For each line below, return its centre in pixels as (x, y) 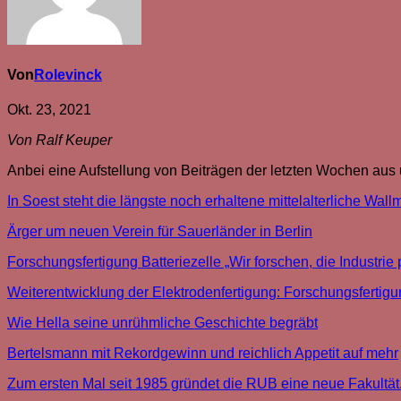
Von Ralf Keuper (60, 141)
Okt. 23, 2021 (49, 110)
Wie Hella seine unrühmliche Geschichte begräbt (162, 323)
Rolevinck (68, 75)
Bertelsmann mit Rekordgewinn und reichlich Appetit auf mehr (203, 354)
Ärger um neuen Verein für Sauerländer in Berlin (160, 232)
